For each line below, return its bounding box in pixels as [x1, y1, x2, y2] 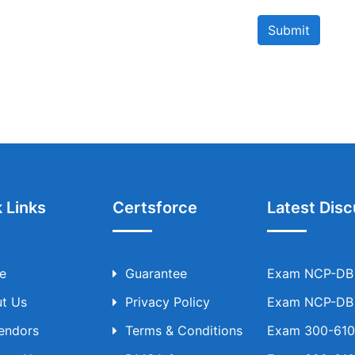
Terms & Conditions [124, 323, 242, 338]
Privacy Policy [124, 294, 210, 310]
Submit [268, 22, 310, 38]
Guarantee [124, 265, 187, 281]
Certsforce [112, 198, 197, 217]
